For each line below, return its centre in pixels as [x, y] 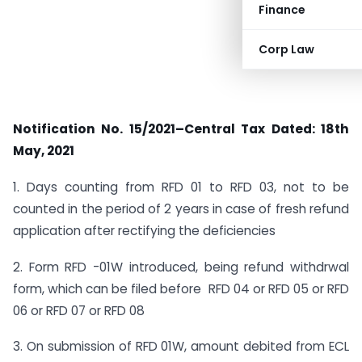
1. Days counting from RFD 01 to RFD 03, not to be [181, 187]
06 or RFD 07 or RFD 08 [79, 310]
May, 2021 [44, 151]
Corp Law [286, 49]
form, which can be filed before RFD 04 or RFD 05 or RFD [181, 288]
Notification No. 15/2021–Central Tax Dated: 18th [181, 129]
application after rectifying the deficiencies [144, 230]
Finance [282, 10]
